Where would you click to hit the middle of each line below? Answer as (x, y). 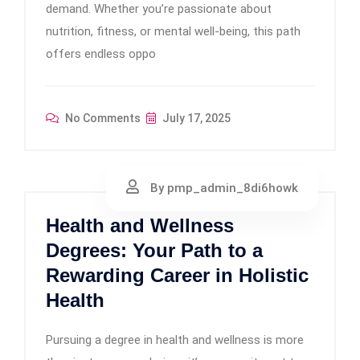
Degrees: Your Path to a (154, 250)
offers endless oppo (101, 54)
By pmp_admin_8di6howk (223, 188)
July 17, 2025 (195, 118)
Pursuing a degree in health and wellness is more (175, 340)
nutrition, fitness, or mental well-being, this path (173, 31)
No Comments (102, 118)
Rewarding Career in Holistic (177, 275)
